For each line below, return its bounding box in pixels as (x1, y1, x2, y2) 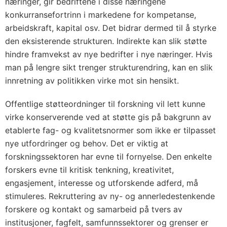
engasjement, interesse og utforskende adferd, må (5, 178, 198, 188)
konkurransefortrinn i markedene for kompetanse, (5, 10, 196, 20)
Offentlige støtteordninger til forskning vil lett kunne (5, 99, 205, 109)
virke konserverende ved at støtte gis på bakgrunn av (5, 112, 211, 122)
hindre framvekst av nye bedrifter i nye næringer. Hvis (5, 49, 212, 59)
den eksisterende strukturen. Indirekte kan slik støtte (5, 36, 207, 46)
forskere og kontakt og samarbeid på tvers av (5, 204, 182, 214)
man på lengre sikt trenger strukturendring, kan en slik (5, 62, 213, 72)
